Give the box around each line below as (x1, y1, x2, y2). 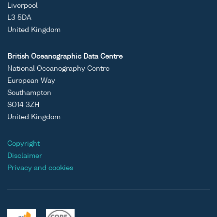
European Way (7, 77, 55, 85)
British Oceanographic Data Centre (7, 53, 123, 61)
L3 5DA (7, 15, 31, 22)
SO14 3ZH (7, 102, 40, 109)
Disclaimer (7, 153, 42, 160)
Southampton (7, 90, 51, 97)
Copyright (7, 140, 40, 148)
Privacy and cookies (7, 165, 73, 172)
